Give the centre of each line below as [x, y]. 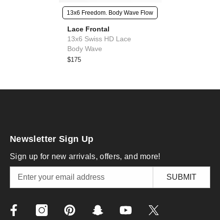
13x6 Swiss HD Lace [99, 39]
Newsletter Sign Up [52, 139]
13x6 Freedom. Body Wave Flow [110, 13]
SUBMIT [182, 177]
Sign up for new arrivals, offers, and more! [85, 156]
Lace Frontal [88, 29]
